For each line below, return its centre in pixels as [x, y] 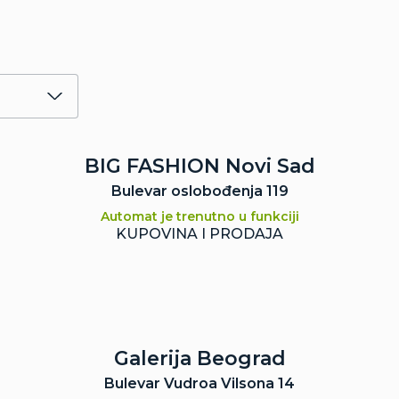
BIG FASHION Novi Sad [199, 166]
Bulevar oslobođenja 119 [199, 191]
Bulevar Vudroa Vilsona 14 [199, 383]
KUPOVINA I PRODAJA [199, 234]
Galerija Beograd [199, 358]
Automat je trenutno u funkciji [199, 216]
